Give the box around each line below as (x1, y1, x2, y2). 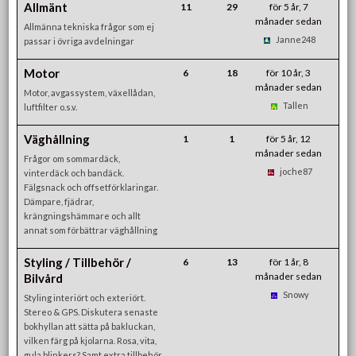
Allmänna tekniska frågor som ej (24, 21, 155, 32)
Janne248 (276, 33, 316, 44)
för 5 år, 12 (266, 132, 311, 145)
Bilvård (24, 270, 64, 285)
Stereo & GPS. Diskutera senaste (24, 306, 159, 317)
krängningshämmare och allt (24, 210, 141, 221)
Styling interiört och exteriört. (24, 292, 146, 303)
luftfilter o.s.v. (24, 101, 78, 112)
